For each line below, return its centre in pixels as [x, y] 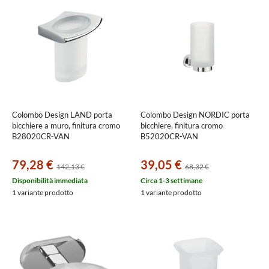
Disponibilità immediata [50, 180]
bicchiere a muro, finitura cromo [66, 125]
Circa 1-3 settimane [171, 180]
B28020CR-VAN [41, 136]
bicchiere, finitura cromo [182, 125]
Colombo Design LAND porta [62, 115]
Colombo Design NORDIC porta [195, 115]
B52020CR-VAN [169, 136]
